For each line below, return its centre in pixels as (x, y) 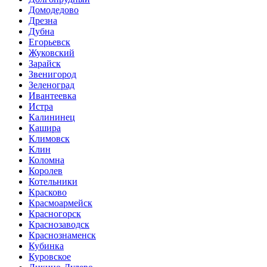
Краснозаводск (59, 224)
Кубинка (46, 246)
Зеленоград (52, 85)
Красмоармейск (60, 203)
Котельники (53, 181)
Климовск (49, 138)
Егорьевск (49, 42)
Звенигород (52, 74)
